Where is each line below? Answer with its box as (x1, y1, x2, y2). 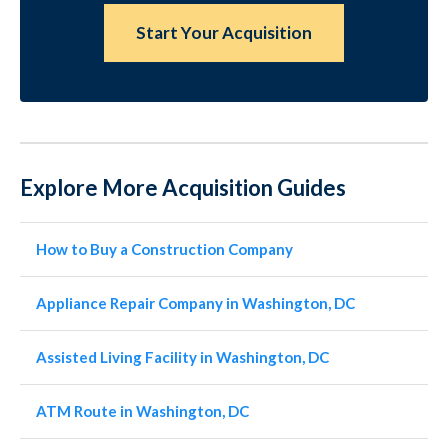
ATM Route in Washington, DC (36, 402, 249, 420)
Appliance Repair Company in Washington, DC (36, 294, 355, 312)
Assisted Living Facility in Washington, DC (36, 348, 329, 366)
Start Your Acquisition (136, 22, 312, 43)
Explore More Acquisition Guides (20, 174, 346, 201)
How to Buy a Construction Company (36, 240, 293, 258)
